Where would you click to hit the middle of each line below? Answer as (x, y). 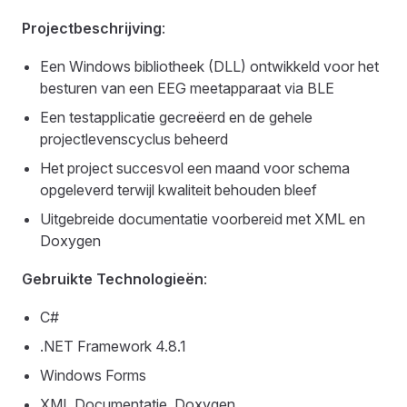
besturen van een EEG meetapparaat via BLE (187, 88)
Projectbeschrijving (92, 28)
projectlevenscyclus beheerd (134, 139)
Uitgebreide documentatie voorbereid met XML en (203, 219)
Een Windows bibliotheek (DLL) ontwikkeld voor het (209, 66)
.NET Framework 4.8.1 (113, 346)
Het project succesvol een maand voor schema (195, 168)
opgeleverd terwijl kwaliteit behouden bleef (179, 190)
